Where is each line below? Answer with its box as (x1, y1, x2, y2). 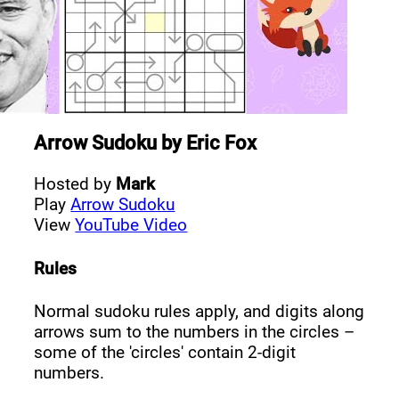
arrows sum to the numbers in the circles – (34, 322, 355, 343)
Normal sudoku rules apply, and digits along (34, 301, 365, 322)
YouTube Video (75, 215, 188, 236)
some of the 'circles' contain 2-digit (34, 342, 297, 363)
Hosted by (34, 174, 117, 195)
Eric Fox (186, 130, 257, 154)
